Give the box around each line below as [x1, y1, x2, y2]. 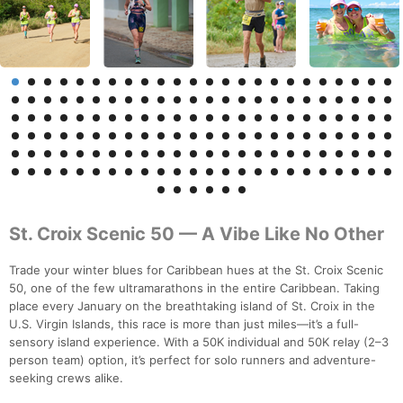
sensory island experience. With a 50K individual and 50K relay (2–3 [9, 335, 389, 350]
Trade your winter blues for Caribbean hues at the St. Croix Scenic [9, 263, 383, 278]
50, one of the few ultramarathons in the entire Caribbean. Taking [9, 281, 380, 296]
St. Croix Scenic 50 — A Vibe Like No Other [9, 223, 384, 246]
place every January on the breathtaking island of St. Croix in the [9, 299, 375, 314]
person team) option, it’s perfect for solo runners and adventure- [9, 353, 376, 368]
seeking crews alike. [9, 371, 123, 386]
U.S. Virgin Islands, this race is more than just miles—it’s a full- [9, 317, 359, 332]
